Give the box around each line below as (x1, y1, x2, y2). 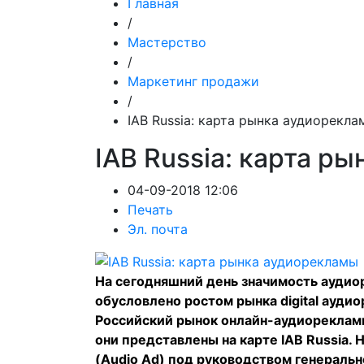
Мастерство (128, 34, 206, 50)
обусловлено (95, 292, 184, 309)
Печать (128, 201, 173, 218)
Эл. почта (128, 221, 188, 237)
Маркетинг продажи (128, 73, 259, 89)
